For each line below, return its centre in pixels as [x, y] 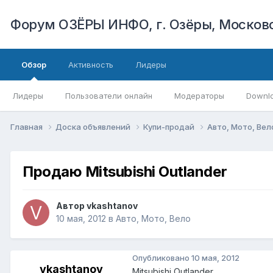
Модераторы [199, 96]
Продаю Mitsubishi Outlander [125, 171]
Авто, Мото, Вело [153, 219]
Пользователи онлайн [109, 96]
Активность [91, 65]
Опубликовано [162, 257]
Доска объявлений [94, 126]
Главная [27, 126]
